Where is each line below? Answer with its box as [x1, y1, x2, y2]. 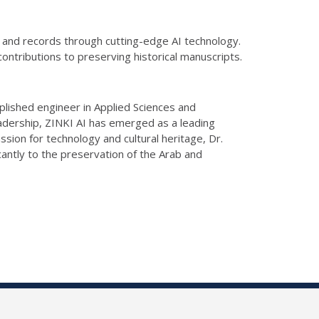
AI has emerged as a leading [73, 115, 215, 130]
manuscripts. [177, 48, 242, 63]
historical [131, 48, 177, 63]
